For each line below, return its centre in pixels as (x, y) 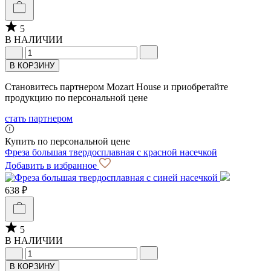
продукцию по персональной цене (76, 97)
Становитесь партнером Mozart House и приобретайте (116, 87)
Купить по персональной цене (67, 141)
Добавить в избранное (52, 165)
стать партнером (39, 118)
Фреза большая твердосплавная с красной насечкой (111, 152)
